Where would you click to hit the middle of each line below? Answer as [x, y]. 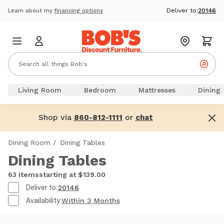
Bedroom [100, 90]
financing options [79, 11]
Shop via [56, 117]
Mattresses [157, 90]
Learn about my [31, 11]
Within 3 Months [91, 200]
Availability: [44, 200]
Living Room [40, 90]
